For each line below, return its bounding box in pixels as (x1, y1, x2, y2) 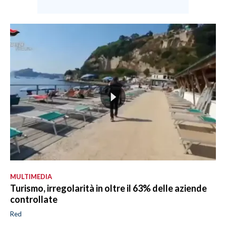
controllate (10, 194, 58, 205)
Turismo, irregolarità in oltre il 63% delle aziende (10, 183, 207, 194)
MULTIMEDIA (10, 173, 52, 181)
